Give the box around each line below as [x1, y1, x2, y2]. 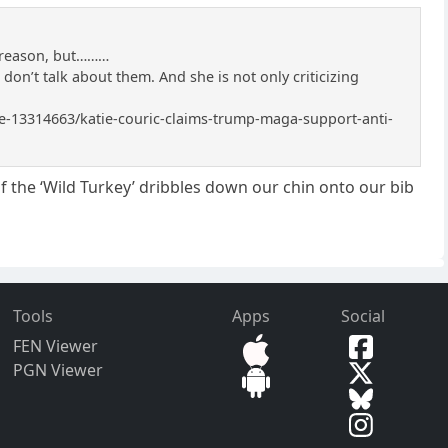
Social [341, 304, 386, 327]
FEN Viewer [13, 334, 99, 357]
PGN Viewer [13, 358, 104, 381]
